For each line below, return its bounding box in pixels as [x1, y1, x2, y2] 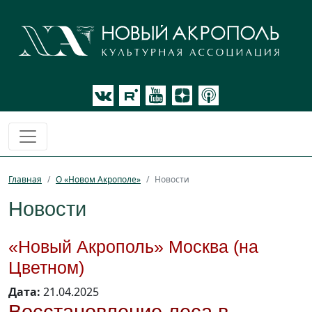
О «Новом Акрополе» [56, 173, 141, 186]
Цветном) [8, 258, 84, 278]
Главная [8, 173, 42, 186]
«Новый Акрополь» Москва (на [8, 237, 258, 257]
